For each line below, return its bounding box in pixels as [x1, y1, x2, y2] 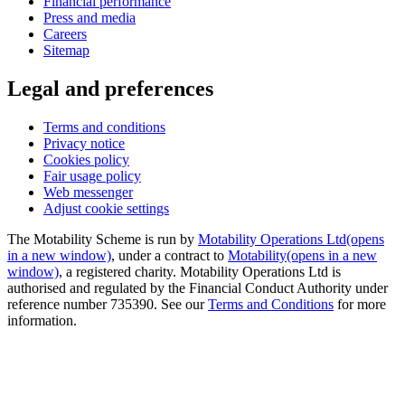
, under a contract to [111, 248, 228, 264]
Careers [43, 26, 87, 42]
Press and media [43, 10, 136, 26]
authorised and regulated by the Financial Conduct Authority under [7, 280, 388, 297]
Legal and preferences [7, 77, 213, 101]
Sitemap [43, 42, 89, 59]
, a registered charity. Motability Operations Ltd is [59, 264, 341, 280]
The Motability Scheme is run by [7, 231, 198, 248]
